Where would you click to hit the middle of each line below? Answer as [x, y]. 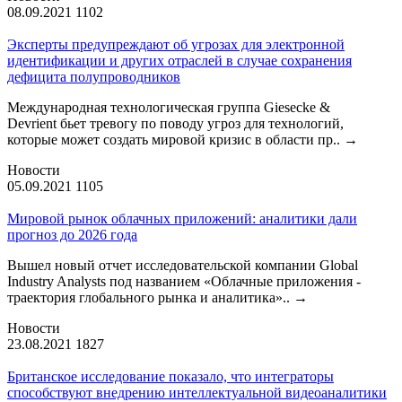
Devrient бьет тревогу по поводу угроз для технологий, [175, 123]
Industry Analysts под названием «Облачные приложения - [184, 281]
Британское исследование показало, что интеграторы [170, 376]
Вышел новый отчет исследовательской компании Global [183, 265]
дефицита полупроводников [94, 76]
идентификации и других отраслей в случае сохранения [179, 60]
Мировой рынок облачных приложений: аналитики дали [182, 218]
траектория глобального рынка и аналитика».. [150, 297]
